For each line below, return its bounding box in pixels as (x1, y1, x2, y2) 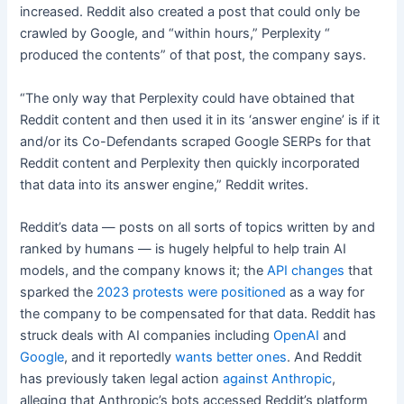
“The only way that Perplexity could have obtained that (20, 89, 355, 106)
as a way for (286, 284, 365, 301)
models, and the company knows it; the (20, 262, 268, 280)
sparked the (20, 284, 97, 301)
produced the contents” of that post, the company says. (20, 47, 367, 64)
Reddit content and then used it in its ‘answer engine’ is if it (20, 111, 381, 128)
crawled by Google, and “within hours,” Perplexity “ (20, 25, 331, 42)
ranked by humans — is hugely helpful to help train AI (20, 241, 347, 258)
